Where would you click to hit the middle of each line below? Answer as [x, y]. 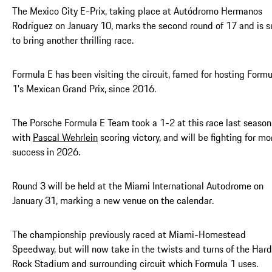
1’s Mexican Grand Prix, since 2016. [84, 89]
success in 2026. [46, 152]
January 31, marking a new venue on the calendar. [113, 201]
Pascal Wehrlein [65, 138]
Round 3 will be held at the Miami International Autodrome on [138, 186]
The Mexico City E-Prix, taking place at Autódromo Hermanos [137, 11]
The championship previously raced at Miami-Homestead [129, 235]
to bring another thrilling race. [73, 40]
